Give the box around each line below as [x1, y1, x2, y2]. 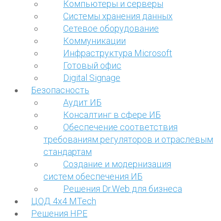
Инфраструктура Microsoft [63, 47, 172, 58]
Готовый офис [63, 60, 121, 71]
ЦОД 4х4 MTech [31, 195, 96, 206]
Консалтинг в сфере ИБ [63, 109, 161, 120]
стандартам [43, 146, 92, 157]
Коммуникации [63, 35, 126, 46]
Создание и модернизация [63, 158, 171, 169]
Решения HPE [31, 208, 87, 219]
